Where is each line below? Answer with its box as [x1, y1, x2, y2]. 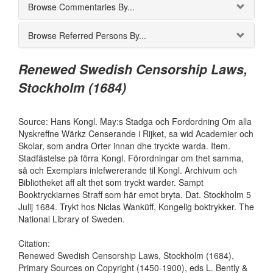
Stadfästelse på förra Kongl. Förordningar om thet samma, [18, 152, 244, 164]
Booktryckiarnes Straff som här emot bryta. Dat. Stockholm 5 [18, 188, 251, 200]
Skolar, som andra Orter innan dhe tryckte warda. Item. [18, 140, 230, 152]
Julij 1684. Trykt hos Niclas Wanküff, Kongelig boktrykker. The [18, 200, 254, 213]
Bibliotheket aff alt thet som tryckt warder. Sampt [18, 176, 204, 188]
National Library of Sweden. [18, 213, 125, 225]
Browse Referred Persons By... [28, 29, 146, 41]
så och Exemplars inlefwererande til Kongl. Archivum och [18, 164, 237, 176]
